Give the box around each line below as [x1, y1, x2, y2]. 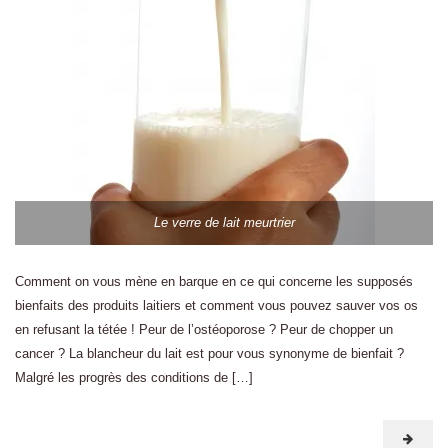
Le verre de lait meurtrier [153, 215, 295, 230]
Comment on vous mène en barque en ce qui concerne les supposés [15, 274, 413, 289]
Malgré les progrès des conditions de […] [15, 370, 253, 385]
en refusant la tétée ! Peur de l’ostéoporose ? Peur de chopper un [15, 322, 393, 337]
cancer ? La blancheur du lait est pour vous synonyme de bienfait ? [15, 346, 404, 361]
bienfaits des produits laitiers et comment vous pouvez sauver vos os [15, 298, 418, 313]
